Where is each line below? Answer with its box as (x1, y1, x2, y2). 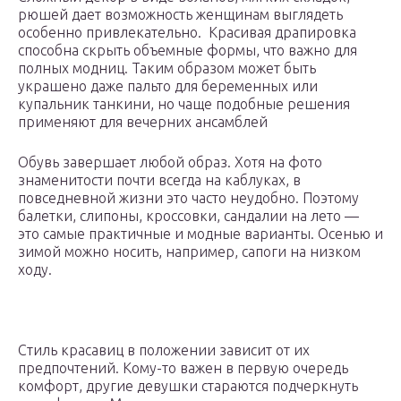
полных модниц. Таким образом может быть (18, 59, 316, 76)
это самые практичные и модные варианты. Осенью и (18, 225, 383, 242)
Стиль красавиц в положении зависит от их (18, 341, 310, 358)
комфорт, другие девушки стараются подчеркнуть (18, 377, 358, 394)
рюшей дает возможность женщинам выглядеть (18, 5, 343, 22)
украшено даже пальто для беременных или (18, 77, 318, 94)
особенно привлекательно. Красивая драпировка (18, 23, 356, 40)
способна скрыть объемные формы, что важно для (18, 41, 357, 58)
